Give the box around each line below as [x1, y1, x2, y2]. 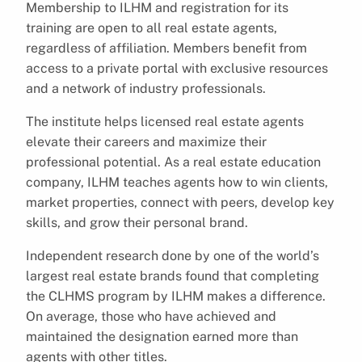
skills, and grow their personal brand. [26, 214, 248, 230]
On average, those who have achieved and [26, 308, 276, 324]
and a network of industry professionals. [26, 80, 266, 96]
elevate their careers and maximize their [26, 133, 267, 149]
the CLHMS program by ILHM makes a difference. [26, 288, 326, 304]
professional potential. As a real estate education [26, 154, 321, 170]
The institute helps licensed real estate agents [26, 113, 304, 129]
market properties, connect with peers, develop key [26, 194, 335, 210]
